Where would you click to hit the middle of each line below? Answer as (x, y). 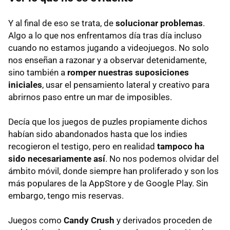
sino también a (38, 73)
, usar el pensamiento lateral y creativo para (126, 85)
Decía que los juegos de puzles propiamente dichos (108, 122)
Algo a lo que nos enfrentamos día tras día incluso (105, 36)
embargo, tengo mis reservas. (66, 196)
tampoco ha (181, 147)
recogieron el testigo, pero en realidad (83, 147)
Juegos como (36, 221)
